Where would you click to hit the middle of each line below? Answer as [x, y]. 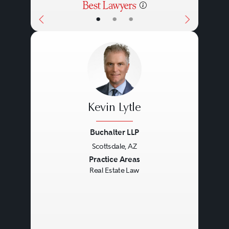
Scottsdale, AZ [114, 146]
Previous [60, 161]
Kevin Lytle [114, 109]
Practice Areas [114, 159]
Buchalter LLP [114, 132]
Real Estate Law [114, 170]
